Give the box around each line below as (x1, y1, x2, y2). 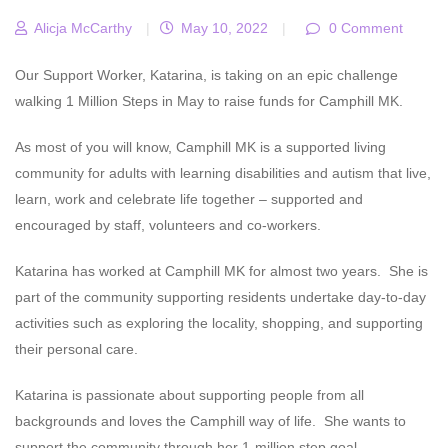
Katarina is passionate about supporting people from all (15, 386, 364, 403)
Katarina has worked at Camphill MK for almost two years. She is (15, 262, 428, 279)
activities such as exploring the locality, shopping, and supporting (15, 314, 423, 331)
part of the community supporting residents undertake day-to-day (15, 288, 426, 305)
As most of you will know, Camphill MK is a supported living (15, 138, 386, 155)
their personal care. (15, 340, 142, 357)
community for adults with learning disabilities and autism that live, (15, 164, 431, 181)
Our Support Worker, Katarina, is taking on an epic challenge (15, 66, 398, 83)
